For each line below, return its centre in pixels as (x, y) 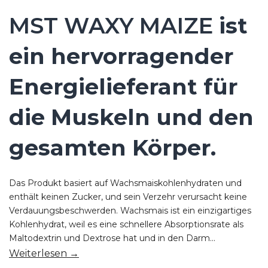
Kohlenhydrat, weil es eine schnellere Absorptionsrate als (126, 224)
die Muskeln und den (131, 117)
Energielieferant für (123, 86)
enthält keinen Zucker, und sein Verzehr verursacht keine (128, 197)
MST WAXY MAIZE (111, 25)
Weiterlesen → (44, 253)
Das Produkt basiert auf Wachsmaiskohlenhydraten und (125, 183)
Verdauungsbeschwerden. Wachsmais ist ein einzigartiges (130, 210)
